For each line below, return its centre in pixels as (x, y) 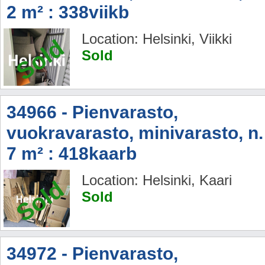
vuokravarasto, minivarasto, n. (135, 133)
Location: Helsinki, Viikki (157, 39)
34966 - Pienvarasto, (92, 112)
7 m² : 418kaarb (72, 154)
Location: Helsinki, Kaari (157, 180)
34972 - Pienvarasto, (92, 254)
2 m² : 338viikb (68, 12)
